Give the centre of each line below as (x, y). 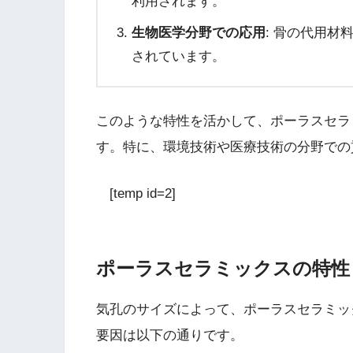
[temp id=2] (136, 193)
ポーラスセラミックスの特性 (223, 268)
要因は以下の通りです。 (170, 336)
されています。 (178, 57)
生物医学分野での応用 (198, 33)
